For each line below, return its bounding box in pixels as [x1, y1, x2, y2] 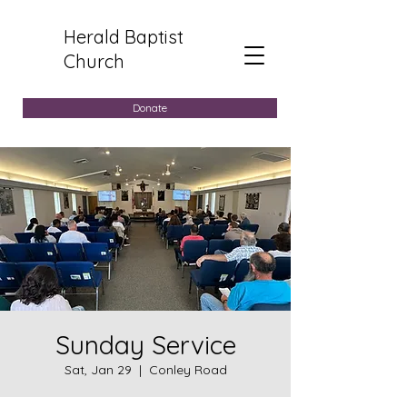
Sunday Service [55, 329, 236, 361]
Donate [133, 101, 167, 114]
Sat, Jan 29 [64, 362, 132, 378]
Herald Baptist [64, 25, 184, 48]
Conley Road [148, 362, 227, 378]
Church [64, 50, 124, 73]
